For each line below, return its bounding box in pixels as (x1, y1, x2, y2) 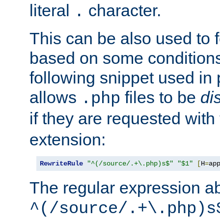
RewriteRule (40, 160, 83, 168)
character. (84, 1, 161, 20)
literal (29, 1, 74, 20)
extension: (29, 130, 106, 149)
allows (29, 88, 81, 107)
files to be (120, 88, 200, 107)
